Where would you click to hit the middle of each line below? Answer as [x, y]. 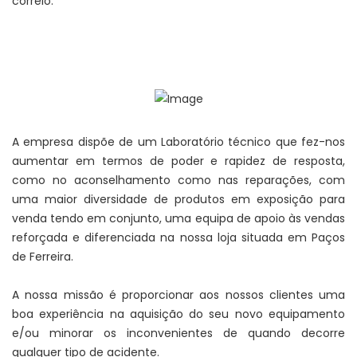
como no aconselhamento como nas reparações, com [178, 180]
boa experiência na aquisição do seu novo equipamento [178, 314]
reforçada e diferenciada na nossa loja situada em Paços [178, 238]
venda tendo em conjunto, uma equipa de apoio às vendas [178, 219]
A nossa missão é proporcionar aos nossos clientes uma [178, 295]
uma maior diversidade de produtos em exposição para [178, 200]
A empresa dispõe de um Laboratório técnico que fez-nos [178, 142]
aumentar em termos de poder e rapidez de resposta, [178, 161]
